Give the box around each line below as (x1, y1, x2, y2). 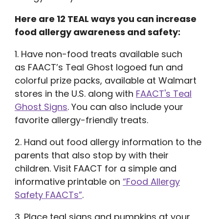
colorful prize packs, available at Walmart (15, 74, 197, 87)
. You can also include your (67, 100, 183, 113)
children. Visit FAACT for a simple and (15, 162, 176, 175)
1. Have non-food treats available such (15, 47, 182, 60)
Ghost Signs (15, 100, 67, 113)
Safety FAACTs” (15, 188, 82, 201)
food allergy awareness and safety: (15, 25, 180, 38)
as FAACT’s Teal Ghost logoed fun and (15, 61, 183, 73)
